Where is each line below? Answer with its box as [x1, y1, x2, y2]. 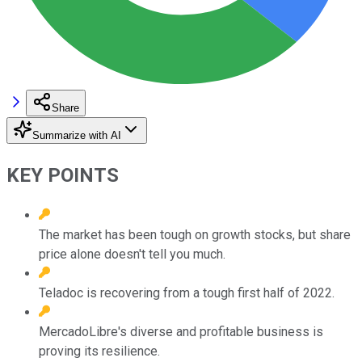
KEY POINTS [6, 163, 119, 187]
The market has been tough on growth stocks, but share [39, 226, 351, 242]
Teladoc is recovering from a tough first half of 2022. [39, 284, 335, 301]
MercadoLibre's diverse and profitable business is [39, 323, 323, 339]
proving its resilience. [39, 343, 160, 359]
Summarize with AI [32, 128, 121, 141]
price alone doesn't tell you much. [39, 246, 225, 262]
